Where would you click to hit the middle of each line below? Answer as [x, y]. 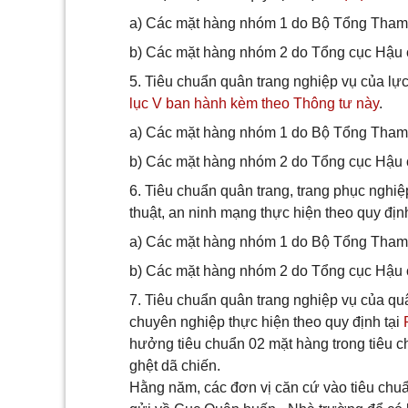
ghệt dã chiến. [175, 366]
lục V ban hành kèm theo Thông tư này [254, 103]
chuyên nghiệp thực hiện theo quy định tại [266, 322]
